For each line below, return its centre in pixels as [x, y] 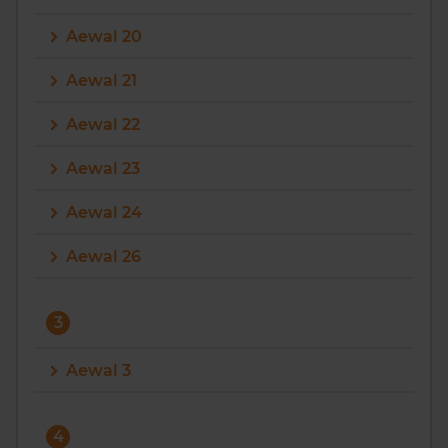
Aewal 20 [104, 36]
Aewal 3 [98, 370]
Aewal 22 [103, 124]
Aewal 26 [103, 256]
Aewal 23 [103, 168]
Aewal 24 [104, 212]
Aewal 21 [101, 80]
